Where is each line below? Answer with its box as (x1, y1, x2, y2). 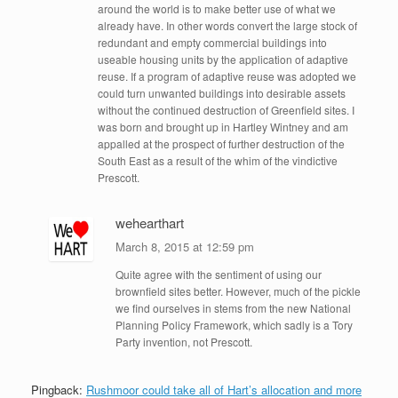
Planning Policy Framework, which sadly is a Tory (115, 316, 353, 332)
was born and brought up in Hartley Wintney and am (98, 118, 348, 134)
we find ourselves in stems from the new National (115, 299, 351, 315)
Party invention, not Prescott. (115, 333, 252, 349)
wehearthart (115, 212, 184, 232)
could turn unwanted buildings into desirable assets (98, 84, 346, 100)
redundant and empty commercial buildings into (98, 34, 327, 50)
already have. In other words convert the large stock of (98, 17, 357, 33)
